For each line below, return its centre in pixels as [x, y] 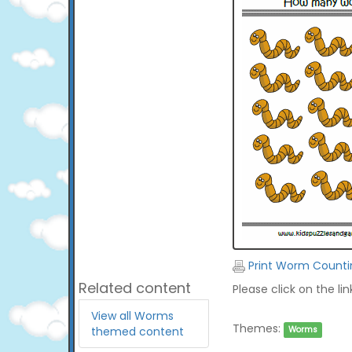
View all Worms [132, 316]
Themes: [256, 328]
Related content [135, 288]
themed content [137, 332]
